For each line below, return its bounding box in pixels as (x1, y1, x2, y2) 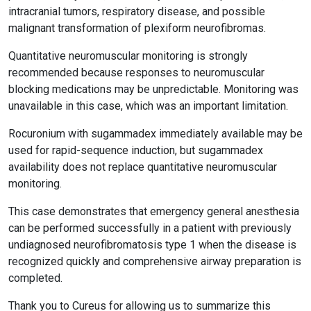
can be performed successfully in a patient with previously (8, 221, 292, 235)
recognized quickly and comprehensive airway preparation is (8, 255, 301, 268)
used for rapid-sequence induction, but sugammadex (8, 144, 263, 157)
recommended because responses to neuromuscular (8, 66, 264, 79)
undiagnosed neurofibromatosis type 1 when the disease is (8, 238, 296, 251)
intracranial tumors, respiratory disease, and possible (8, 5, 265, 18)
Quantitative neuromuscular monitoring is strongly (8, 49, 248, 62)
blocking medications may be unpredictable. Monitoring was (8, 83, 299, 96)
